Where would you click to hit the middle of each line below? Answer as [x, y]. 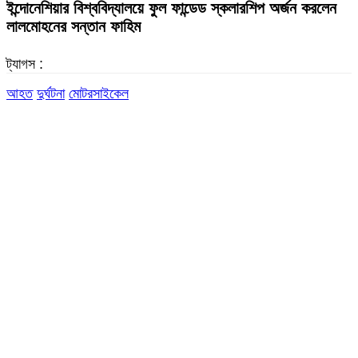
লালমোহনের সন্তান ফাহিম [74, 27]
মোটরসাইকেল [99, 94]
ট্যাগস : [25, 64]
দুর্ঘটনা [51, 94]
